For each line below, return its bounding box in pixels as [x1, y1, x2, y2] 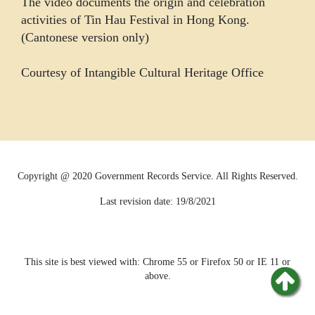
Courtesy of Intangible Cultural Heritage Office [21, 65, 264, 79]
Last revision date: [99, 195, 176, 207]
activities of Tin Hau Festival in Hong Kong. [21, 12, 250, 27]
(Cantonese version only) [21, 30, 149, 44]
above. [144, 269, 171, 281]
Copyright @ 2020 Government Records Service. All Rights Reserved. [17, 169, 298, 181]
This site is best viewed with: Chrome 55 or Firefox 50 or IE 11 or [25, 255, 290, 267]
